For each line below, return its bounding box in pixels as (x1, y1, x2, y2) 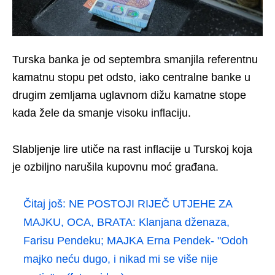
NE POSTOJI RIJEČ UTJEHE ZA (69, 197, 232, 210)
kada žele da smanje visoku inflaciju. (12, 106, 191, 119)
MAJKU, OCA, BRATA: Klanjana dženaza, (23, 215, 230, 228)
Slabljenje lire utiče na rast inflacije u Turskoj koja (12, 142, 252, 155)
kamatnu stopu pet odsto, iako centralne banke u (12, 71, 250, 83)
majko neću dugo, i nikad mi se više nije (23, 252, 218, 265)
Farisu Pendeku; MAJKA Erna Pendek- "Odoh (23, 234, 248, 247)
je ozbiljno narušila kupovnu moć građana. (12, 160, 219, 173)
